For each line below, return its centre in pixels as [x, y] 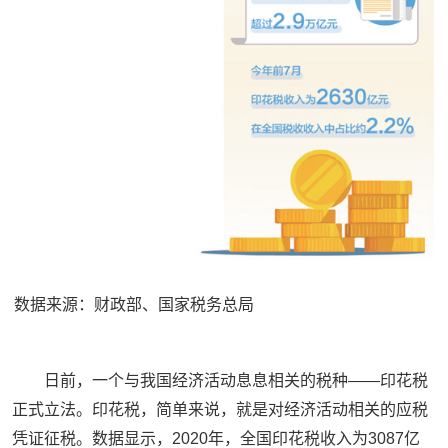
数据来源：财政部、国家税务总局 [134, 304]
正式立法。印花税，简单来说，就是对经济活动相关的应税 [220, 409]
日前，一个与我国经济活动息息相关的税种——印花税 [236, 380]
